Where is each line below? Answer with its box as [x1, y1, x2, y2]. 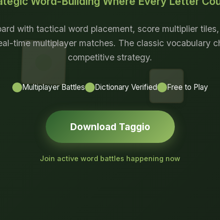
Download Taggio [70, 120, 150, 133]
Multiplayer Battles [22, 82, 85, 92]
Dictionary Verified [94, 82, 157, 92]
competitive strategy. [68, 52, 152, 62]
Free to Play [166, 82, 208, 92]
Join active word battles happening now [40, 154, 180, 163]
